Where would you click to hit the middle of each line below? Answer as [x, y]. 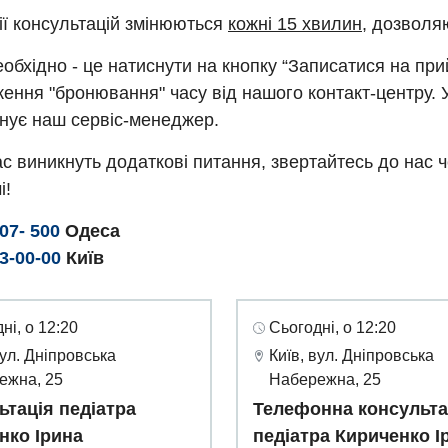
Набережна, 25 [325, 380]
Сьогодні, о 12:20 [332, 328]
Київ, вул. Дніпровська [351, 356]
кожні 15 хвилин [295, 24]
